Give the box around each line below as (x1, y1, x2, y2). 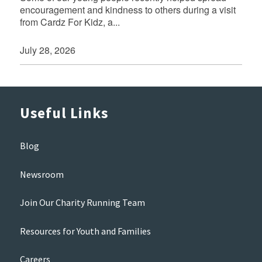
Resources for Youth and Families (19, 225, 151, 237)
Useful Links (19, 103, 108, 122)
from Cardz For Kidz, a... (19, 15, 120, 29)
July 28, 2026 (19, 43, 75, 57)
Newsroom (19, 168, 64, 180)
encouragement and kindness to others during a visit (19, 2, 236, 16)
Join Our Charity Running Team (19, 196, 145, 209)
